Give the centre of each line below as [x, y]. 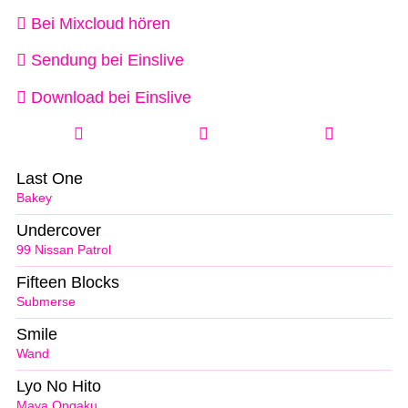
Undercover [59, 231]
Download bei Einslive [109, 97]
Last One [50, 179]
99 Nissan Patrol [64, 250]
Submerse [46, 301]
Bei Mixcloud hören [98, 23]
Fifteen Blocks [68, 283]
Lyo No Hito [59, 386]
